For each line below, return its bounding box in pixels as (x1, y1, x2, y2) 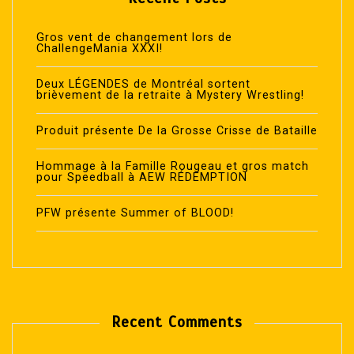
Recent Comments (111, 313, 243, 333)
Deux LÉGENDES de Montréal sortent (36, 77, 250, 92)
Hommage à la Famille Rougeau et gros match (36, 160, 309, 174)
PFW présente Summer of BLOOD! (36, 206, 234, 220)
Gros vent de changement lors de (36, 31, 232, 45)
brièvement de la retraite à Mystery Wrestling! (36, 88, 304, 103)
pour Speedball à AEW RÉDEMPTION (36, 171, 247, 185)
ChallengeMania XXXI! (36, 42, 163, 56)
